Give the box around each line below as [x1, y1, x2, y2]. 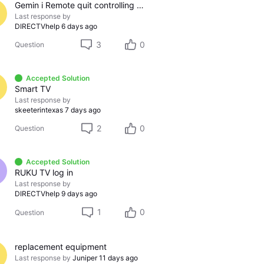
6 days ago [61, 21, 97, 31]
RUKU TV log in [14, 167, 73, 178]
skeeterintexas [14, 105, 63, 115]
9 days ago [61, 189, 97, 199]
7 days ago [64, 105, 101, 115]
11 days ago [98, 253, 138, 262]
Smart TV [14, 84, 51, 94]
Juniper [72, 253, 97, 262]
